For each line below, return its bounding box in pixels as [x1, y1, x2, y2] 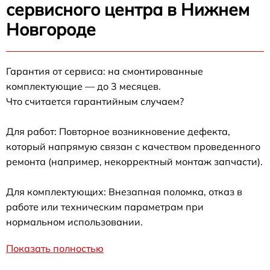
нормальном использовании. [6, 215, 143, 228]
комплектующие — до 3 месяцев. [6, 80, 161, 92]
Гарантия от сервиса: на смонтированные [6, 64, 203, 77]
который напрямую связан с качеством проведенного [6, 140, 260, 152]
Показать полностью [6, 242, 104, 254]
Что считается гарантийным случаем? [6, 95, 184, 107]
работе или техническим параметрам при [6, 200, 204, 213]
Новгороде [6, 18, 96, 40]
